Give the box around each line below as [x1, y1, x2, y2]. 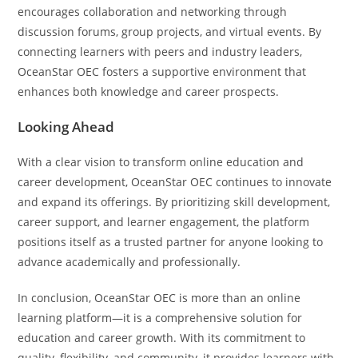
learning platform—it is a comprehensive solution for [18, 310, 303, 325]
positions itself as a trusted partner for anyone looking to [18, 234, 324, 249]
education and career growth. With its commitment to [18, 330, 306, 345]
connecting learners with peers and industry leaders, [18, 44, 303, 59]
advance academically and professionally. [18, 254, 241, 269]
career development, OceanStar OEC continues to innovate [18, 174, 332, 189]
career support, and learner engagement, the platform [18, 214, 310, 229]
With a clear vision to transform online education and [18, 154, 304, 169]
